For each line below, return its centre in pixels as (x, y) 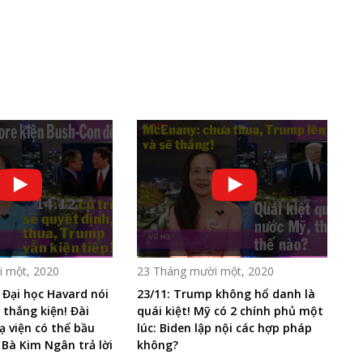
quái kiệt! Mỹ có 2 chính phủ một (230, 310)
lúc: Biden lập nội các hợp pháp (224, 327)
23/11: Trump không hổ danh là (226, 293)
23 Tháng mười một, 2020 (205, 271)
